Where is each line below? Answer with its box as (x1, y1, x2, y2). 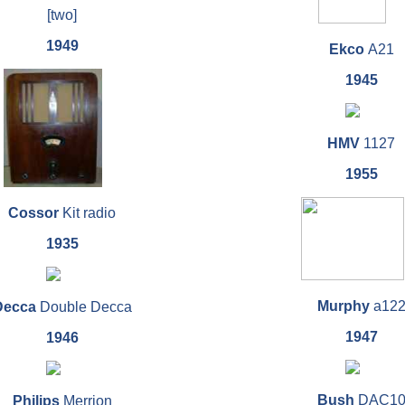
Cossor (8, 205, 59, 221)
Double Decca (35, 299, 132, 316)
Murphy (316, 298, 373, 315)
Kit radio (59, 205, 116, 221)
